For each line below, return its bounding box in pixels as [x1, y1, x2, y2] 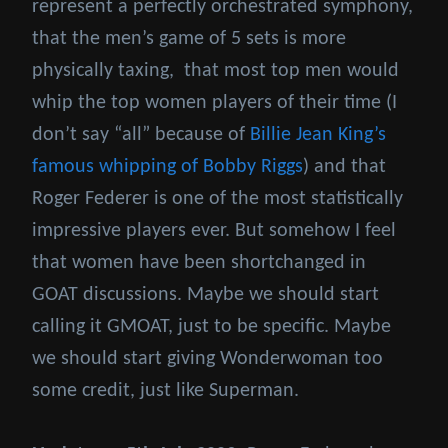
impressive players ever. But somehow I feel [32, 221, 396, 242]
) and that [303, 157, 386, 178]
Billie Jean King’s [250, 125, 386, 146]
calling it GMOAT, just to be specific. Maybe [32, 317, 391, 338]
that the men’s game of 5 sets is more [32, 29, 346, 50]
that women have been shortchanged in [32, 253, 366, 274]
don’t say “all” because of [32, 125, 250, 146]
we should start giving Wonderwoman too [32, 349, 383, 370]
